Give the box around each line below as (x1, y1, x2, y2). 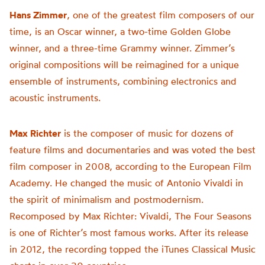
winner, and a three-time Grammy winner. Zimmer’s (9, 42, 235, 54)
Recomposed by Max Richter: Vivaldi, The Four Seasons (9, 210, 251, 222)
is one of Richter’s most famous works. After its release (9, 227, 248, 238)
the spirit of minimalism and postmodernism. (9, 193, 203, 205)
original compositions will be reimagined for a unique (9, 59, 239, 70)
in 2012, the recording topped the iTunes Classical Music (9, 243, 256, 255)
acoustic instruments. (9, 92, 101, 104)
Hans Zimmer (9, 9, 67, 21)
